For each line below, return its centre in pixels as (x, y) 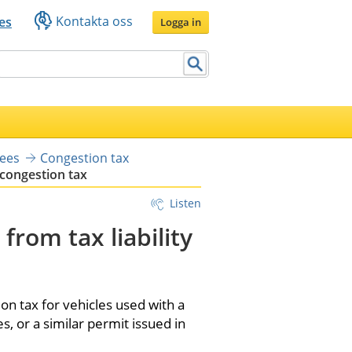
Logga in (181, 22)
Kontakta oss (94, 21)
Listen (185, 203)
